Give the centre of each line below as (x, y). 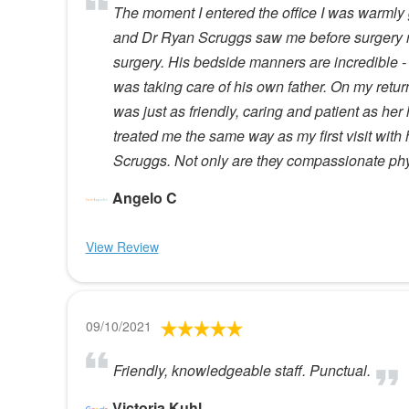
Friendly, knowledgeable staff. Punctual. (241, 370)
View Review (122, 246)
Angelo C (144, 197)
